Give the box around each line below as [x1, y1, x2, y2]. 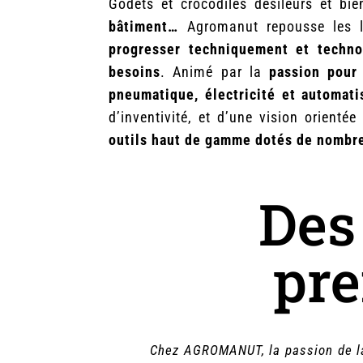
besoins [109, 63, 161, 81]
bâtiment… [109, 18, 179, 36]
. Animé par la [160, 63, 269, 81]
